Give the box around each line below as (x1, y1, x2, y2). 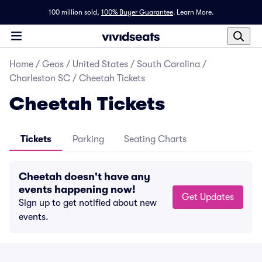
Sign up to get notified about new (19, 198, 157, 208)
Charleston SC (9, 73, 70, 84)
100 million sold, (49, 8, 99, 16)
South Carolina (137, 59, 200, 70)
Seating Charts (124, 134, 187, 144)
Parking (73, 134, 104, 144)
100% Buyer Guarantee (101, 8, 173, 16)
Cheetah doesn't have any (19, 171, 150, 182)
